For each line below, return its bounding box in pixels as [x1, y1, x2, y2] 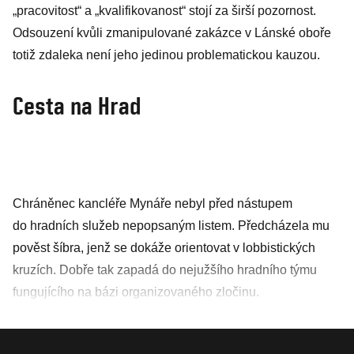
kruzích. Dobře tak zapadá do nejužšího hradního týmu [13, 263, 317, 277]
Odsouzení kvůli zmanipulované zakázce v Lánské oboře [13, 26, 331, 40]
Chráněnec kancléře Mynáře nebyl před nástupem [13, 197, 292, 210]
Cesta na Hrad [13, 91, 141, 120]
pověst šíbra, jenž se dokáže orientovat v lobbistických [13, 241, 315, 254]
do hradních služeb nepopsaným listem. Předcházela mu [13, 219, 330, 232]
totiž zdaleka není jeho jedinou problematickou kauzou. [13, 48, 320, 62]
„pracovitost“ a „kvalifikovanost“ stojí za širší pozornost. [13, 4, 316, 17]
